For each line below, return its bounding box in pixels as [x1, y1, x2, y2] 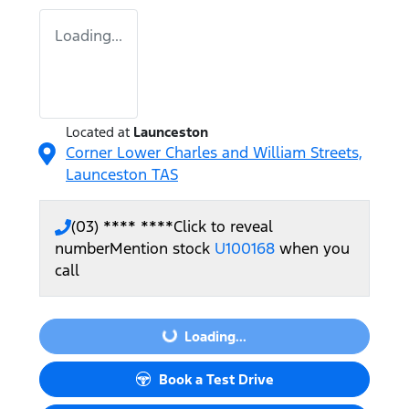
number [55, 237, 110, 258]
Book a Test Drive [159, 370, 274, 388]
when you [279, 237, 350, 258]
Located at [66, 122, 130, 141]
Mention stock [110, 237, 215, 258]
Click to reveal [173, 215, 273, 236]
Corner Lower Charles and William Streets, [66, 142, 362, 163]
